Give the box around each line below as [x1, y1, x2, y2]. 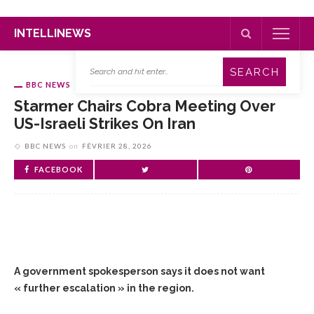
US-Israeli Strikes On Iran [14, 115, 196, 132]
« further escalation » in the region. [14, 282, 194, 294]
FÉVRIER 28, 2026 [82, 142, 152, 150]
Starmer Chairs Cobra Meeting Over [14, 97, 275, 115]
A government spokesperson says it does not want [14, 266, 265, 277]
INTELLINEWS [14, 27, 91, 40]
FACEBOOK [34, 165, 83, 174]
